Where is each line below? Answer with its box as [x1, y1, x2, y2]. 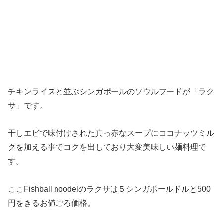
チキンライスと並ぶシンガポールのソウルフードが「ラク [8, 87, 214, 96]
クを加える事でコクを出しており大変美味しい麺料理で [8, 143, 206, 152]
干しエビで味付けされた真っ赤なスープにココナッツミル [8, 129, 214, 138]
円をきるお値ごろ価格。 [8, 199, 95, 208]
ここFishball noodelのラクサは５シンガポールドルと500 [8, 185, 211, 194]
